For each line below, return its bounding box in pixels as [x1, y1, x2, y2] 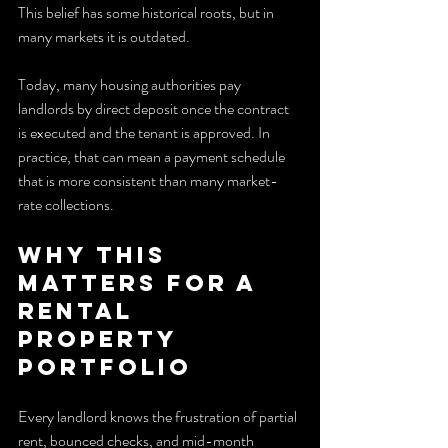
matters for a [18, 268, 266, 297]
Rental [18, 296, 143, 325]
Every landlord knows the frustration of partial [18, 404, 300, 428]
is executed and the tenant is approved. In [18, 120, 273, 144]
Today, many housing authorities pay [18, 72, 244, 96]
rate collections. [18, 192, 114, 216]
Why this [18, 240, 176, 269]
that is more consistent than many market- [18, 168, 278, 192]
